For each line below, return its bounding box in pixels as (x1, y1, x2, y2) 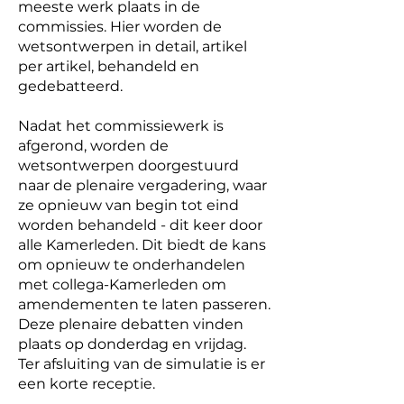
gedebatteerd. (18, 78, 126, 95)
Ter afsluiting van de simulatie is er (18, 355, 265, 372)
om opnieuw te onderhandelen (18, 256, 245, 273)
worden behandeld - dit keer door (18, 216, 262, 234)
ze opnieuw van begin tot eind (18, 197, 239, 214)
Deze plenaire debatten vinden (18, 316, 243, 333)
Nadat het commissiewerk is (18, 117, 224, 134)
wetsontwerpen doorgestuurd (18, 157, 239, 174)
